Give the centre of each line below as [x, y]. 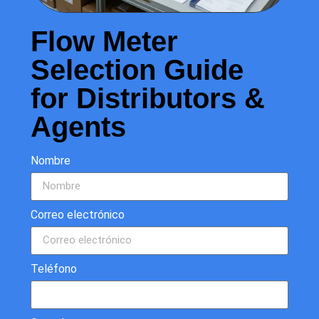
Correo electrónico [78, 214]
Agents [78, 126]
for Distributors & [148, 98]
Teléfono [54, 268]
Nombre [51, 160]
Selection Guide [137, 69]
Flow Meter [104, 41]
